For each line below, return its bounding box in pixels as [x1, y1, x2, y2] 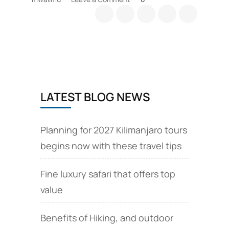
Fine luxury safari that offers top [40, 167, 175, 180]
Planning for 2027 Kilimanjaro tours [40, 123, 187, 136]
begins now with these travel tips [40, 139, 181, 152]
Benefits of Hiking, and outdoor [40, 211, 173, 224]
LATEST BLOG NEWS [40, 88, 150, 105]
